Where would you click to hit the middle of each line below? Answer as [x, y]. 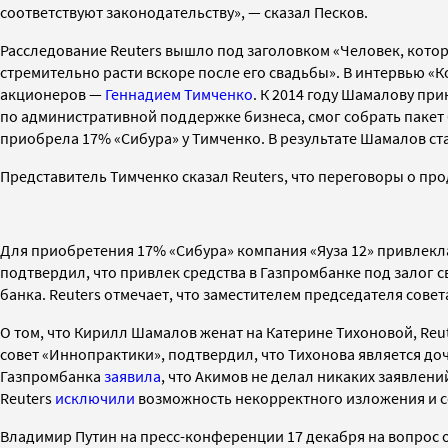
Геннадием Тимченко [179, 93]
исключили [95, 397]
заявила [132, 375]
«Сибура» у [151, 137]
